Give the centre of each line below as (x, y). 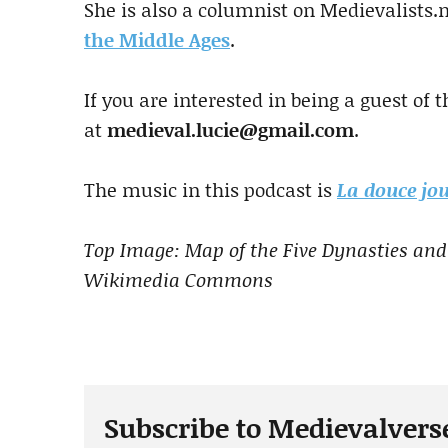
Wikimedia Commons (178, 279)
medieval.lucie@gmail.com (230, 129)
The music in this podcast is (210, 189)
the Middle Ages (157, 39)
